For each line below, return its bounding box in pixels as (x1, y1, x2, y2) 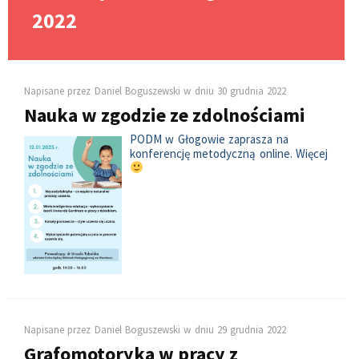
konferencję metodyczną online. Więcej (129, 146, 329, 161)
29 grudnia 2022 (216, 323, 287, 337)
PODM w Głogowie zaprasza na (129, 131, 288, 147)
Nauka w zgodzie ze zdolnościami (24, 103, 305, 127)
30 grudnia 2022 (216, 84, 287, 98)
